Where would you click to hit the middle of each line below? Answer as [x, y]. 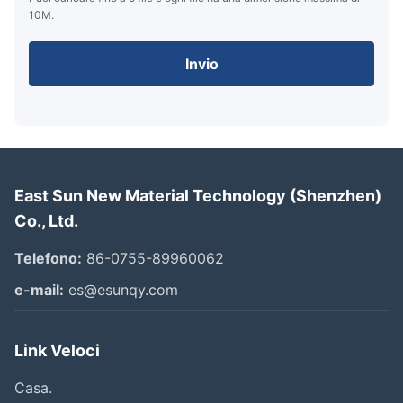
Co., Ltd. [46, 220]
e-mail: [39, 289]
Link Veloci [57, 350]
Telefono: [48, 258]
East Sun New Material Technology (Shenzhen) [198, 195]
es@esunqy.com [121, 289]
